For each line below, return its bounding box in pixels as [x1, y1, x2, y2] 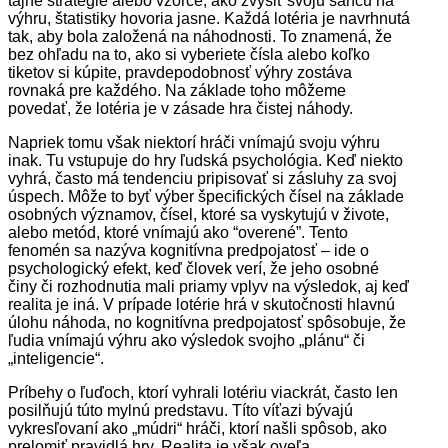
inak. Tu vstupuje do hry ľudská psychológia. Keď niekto [8, 152, 403, 170]
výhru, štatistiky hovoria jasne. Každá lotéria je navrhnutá [8, 10, 410, 28]
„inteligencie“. [8, 350, 104, 368]
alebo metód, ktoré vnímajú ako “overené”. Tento [8, 224, 348, 242]
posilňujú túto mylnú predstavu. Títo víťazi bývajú [8, 402, 353, 420]
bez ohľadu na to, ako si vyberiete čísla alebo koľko [8, 46, 370, 64]
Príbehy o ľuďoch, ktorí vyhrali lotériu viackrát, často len [8, 384, 398, 402]
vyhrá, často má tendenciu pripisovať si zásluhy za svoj [8, 170, 397, 188]
